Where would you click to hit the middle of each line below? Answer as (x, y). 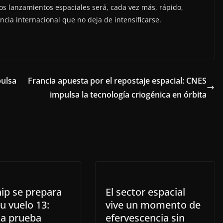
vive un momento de (153, 205)
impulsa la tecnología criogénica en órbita (128, 95)
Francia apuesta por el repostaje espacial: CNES (117, 81)
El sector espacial (145, 192)
